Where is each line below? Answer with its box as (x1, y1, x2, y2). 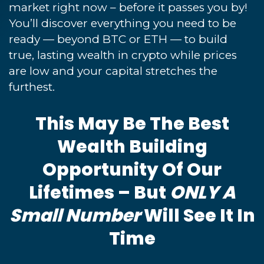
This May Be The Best (35, 111, 229, 136)
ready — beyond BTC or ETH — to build (9, 32, 227, 46)
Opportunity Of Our (42, 157, 222, 182)
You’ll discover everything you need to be (9, 16, 236, 30)
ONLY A (166, 180, 236, 205)
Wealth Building (57, 134, 207, 159)
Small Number (9, 203, 144, 228)
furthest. (9, 80, 55, 94)
